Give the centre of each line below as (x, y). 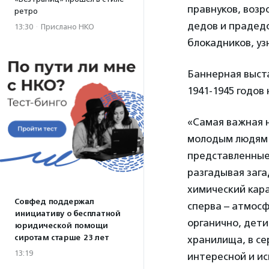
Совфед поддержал (54, 202)
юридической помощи (61, 226)
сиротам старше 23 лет (62, 238)
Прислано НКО (68, 27)
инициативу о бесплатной (67, 214)
